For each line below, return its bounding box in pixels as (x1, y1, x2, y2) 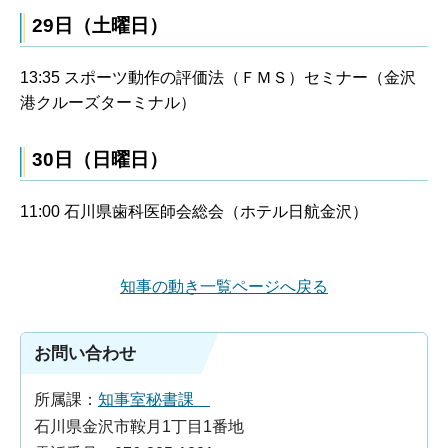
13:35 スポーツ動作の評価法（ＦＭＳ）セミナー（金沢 (20, 69, 416, 87)
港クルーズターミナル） (20, 94, 196, 112)
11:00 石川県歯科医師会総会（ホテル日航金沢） (20, 202, 368, 220)
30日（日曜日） (32, 148, 168, 170)
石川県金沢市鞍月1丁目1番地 (34, 418, 244, 436)
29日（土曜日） (32, 15, 168, 37)
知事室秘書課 (98, 391, 210, 409)
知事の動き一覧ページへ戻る (120, 278, 328, 296)
